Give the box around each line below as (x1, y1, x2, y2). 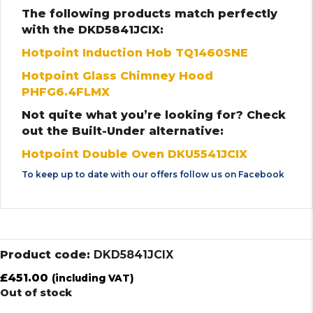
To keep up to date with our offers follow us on (22, 168, 238, 180)
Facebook (238, 168, 284, 180)
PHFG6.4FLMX (22, 85, 110, 99)
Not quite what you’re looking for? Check (22, 108, 286, 122)
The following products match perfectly (22, 6, 277, 20)
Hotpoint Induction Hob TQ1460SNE (22, 45, 248, 59)
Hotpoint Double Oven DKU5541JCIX (22, 147, 247, 161)
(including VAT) (52, 272, 133, 284)
